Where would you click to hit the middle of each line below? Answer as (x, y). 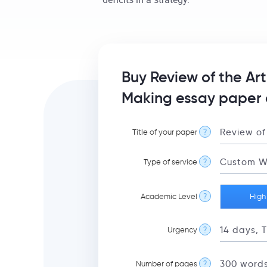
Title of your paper (165, 132)
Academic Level (169, 196)
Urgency (182, 230)
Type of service (170, 162)
